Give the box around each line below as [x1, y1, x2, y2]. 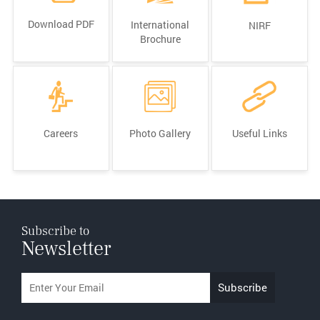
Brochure [139, 31, 181, 46]
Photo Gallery [129, 126, 191, 140]
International [131, 17, 189, 31]
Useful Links [231, 126, 287, 140]
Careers [44, 126, 78, 140]
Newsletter [21, 235, 111, 261]
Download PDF [27, 16, 94, 31]
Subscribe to [21, 222, 89, 239]
